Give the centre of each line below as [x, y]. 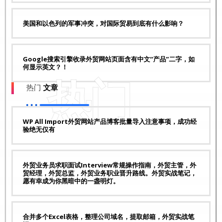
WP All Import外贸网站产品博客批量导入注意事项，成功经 [110, 122]
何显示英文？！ [45, 67]
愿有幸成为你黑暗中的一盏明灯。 [71, 181]
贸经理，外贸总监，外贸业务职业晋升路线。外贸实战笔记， [110, 173]
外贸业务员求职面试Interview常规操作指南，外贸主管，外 [110, 165]
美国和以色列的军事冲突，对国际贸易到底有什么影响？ [103, 24]
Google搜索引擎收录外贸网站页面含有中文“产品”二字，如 [109, 59]
